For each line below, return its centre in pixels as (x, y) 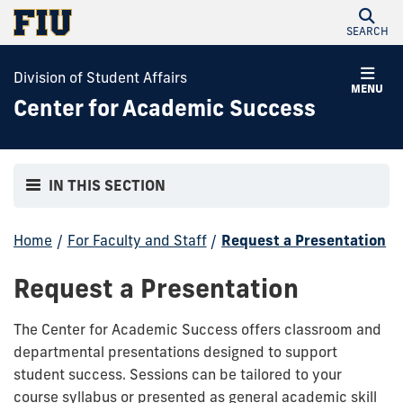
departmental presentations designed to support (175, 351)
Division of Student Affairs (100, 77)
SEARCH (367, 31)
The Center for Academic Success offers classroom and (197, 329)
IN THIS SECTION (107, 186)
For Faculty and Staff (137, 240)
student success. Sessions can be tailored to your (178, 374)
